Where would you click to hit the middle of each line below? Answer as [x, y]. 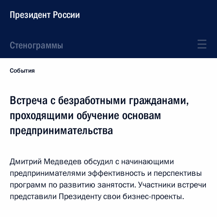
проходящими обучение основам [85, 115]
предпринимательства [61, 130]
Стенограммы [36, 45]
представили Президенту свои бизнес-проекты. [97, 196]
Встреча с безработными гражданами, [99, 100]
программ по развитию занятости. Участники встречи [108, 185]
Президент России [45, 15]
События [22, 71]
